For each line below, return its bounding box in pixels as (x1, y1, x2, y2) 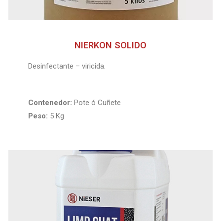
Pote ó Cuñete (72, 98, 121, 107)
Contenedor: (28, 98, 73, 107)
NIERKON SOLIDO (74, 40, 147, 51)
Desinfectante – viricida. (28, 62, 106, 71)
